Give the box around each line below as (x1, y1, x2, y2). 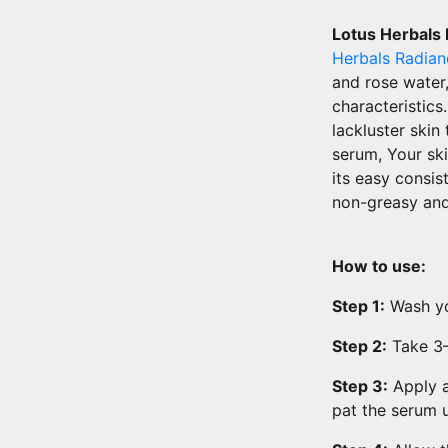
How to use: (332, 256, 426, 277)
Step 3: (332, 376, 388, 397)
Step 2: (332, 336, 387, 357)
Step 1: (332, 296, 385, 317)
